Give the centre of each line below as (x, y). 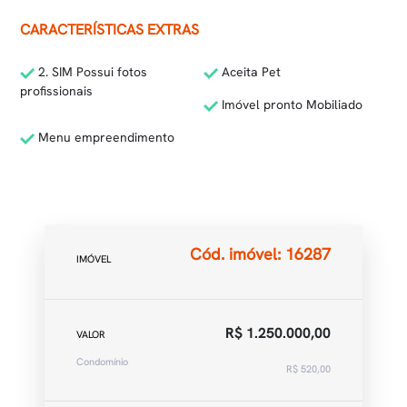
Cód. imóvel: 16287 (260, 253)
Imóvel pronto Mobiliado (290, 104)
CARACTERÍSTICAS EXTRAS (110, 30)
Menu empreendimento (105, 137)
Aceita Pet (249, 72)
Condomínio (102, 362)
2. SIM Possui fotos (91, 72)
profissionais (57, 91)
